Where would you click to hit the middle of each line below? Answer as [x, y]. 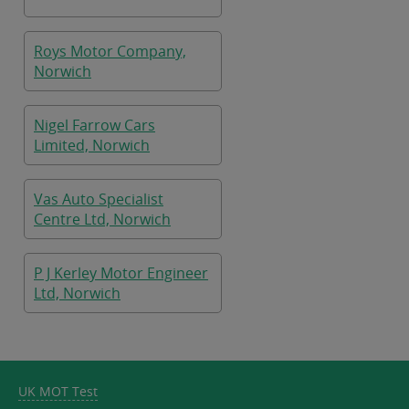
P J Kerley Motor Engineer [121, 273]
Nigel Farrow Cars [94, 125]
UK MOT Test [58, 391]
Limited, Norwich [92, 145]
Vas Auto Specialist [99, 199]
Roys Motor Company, [110, 51]
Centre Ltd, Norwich [102, 219]
